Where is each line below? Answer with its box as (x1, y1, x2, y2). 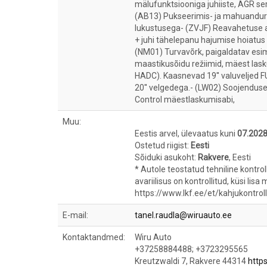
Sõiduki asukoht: (135, 153, 198, 162)
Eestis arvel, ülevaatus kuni (135, 129, 237, 138)
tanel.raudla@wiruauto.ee (135, 210, 232, 220)
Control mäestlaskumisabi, (135, 95, 235, 104)
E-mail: (63, 210, 88, 220)
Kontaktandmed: (63, 232, 125, 242)
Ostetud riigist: (135, 141, 191, 150)
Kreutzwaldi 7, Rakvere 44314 (135, 256, 248, 266)
